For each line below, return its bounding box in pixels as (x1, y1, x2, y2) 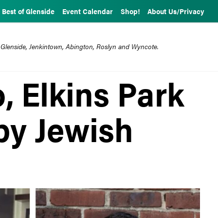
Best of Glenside (2, 6, 54, 16)
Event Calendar (62, 6, 113, 16)
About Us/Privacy (147, 6, 204, 16)
